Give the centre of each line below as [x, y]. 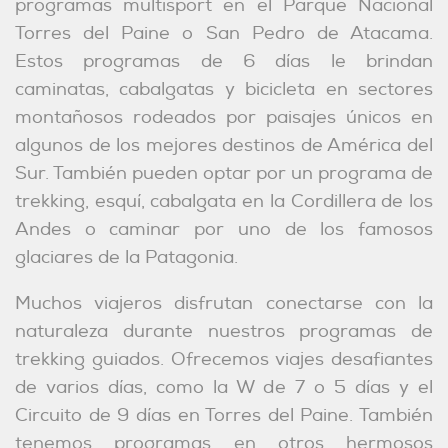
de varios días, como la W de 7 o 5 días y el [224, 387]
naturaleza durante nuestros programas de [224, 331]
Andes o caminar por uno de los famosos [224, 229]
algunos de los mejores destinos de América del [224, 145]
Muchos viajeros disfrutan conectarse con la [224, 303]
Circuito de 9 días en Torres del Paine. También [224, 415]
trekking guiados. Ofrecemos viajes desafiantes [224, 359]
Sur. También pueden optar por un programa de [224, 173]
